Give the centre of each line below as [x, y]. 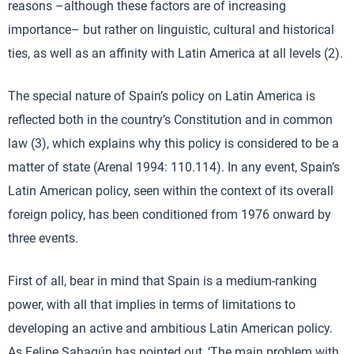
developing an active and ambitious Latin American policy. [170, 328]
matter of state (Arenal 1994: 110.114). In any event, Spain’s [174, 167]
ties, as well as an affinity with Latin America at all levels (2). [175, 53]
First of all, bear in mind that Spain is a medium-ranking [162, 281]
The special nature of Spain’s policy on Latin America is [162, 96]
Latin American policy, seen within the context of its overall [171, 191]
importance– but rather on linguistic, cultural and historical [171, 30]
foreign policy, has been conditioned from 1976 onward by [169, 215]
